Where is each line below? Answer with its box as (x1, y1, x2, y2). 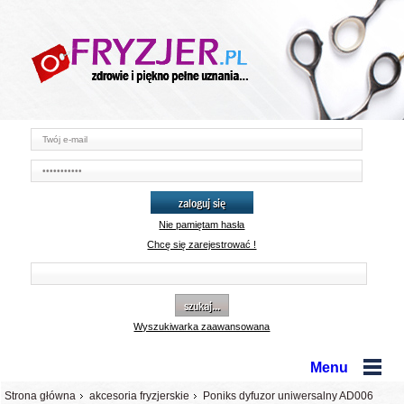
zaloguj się (178, 194, 225, 211)
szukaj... (183, 297, 220, 314)
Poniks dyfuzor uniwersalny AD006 (203, 390, 373, 402)
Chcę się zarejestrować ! (147, 239, 257, 250)
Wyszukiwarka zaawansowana (133, 321, 271, 332)
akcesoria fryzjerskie (89, 390, 189, 402)
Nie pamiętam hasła (159, 219, 245, 230)
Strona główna (5, 390, 76, 402)
